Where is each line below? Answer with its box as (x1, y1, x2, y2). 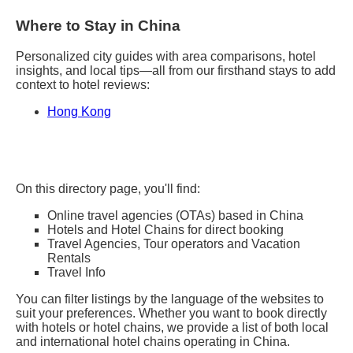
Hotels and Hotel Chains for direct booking (47, 222, 284, 236)
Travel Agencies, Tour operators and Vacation (47, 236, 300, 251)
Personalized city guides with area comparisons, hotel (16, 49, 316, 63)
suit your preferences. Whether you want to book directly (16, 306, 327, 320)
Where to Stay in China (16, 17, 180, 34)
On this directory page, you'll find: (16, 181, 200, 195)
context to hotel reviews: (16, 77, 150, 91)
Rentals (47, 251, 91, 265)
